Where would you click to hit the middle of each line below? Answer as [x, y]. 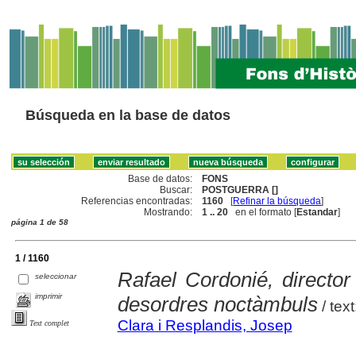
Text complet [49, 323]
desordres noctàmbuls [217, 304]
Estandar [317, 212]
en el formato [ [263, 212]
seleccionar [56, 276]
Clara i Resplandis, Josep [205, 325]
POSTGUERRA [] [240, 190]
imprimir [49, 296]
